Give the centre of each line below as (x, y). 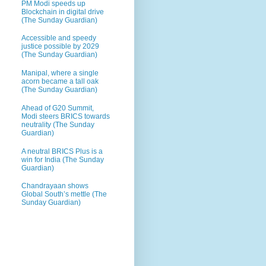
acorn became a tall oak (60, 82)
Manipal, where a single (60, 73)
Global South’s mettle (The (64, 194)
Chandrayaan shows (55, 186)
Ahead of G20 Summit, (58, 108)
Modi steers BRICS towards (66, 116)
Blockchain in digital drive (63, 12)
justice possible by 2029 (60, 47)
